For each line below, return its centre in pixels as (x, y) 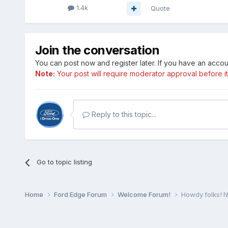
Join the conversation (97, 50)
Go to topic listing (64, 162)
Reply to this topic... (123, 115)
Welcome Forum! (145, 195)
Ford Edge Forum (81, 195)
